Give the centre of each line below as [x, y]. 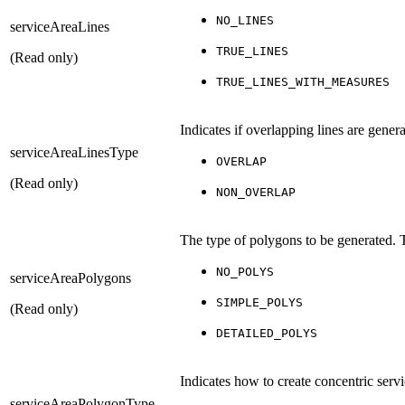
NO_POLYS [245, 271]
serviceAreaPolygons [71, 278]
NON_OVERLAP [256, 192]
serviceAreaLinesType [74, 152]
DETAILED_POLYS [267, 333]
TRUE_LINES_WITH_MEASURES [303, 81]
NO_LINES [245, 20]
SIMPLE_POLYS [259, 302]
